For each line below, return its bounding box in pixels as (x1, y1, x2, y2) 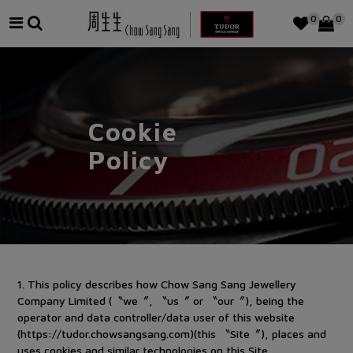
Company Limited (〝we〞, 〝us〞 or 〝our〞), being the (17, 294, 305, 307)
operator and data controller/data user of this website (17, 310, 295, 324)
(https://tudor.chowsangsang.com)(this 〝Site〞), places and (17, 327, 327, 340)
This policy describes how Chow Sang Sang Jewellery (28, 277, 297, 291)
